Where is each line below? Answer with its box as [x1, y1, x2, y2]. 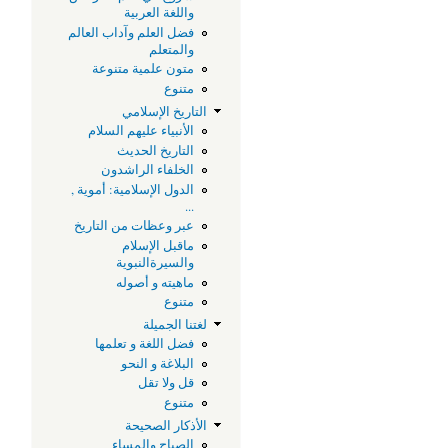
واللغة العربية [124, 4, 195, 22]
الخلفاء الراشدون [101, 161, 195, 179]
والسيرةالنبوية [116, 253, 195, 271]
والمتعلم [149, 40, 195, 58]
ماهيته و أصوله [116, 273, 195, 291]
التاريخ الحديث [117, 141, 195, 159]
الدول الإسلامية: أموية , [71, 180, 195, 198]
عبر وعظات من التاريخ [74, 217, 195, 235]
